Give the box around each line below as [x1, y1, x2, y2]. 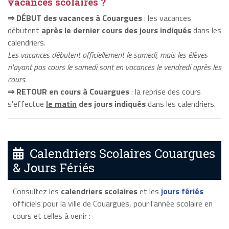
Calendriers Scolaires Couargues [24, 145, 215, 162]
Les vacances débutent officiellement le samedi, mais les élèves [8, 48, 208, 61]
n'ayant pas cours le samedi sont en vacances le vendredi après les [8, 60, 221, 73]
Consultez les [12, 185, 61, 198]
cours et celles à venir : [12, 210, 90, 222]
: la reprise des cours [129, 85, 201, 98]
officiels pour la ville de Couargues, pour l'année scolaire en [12, 197, 213, 210]
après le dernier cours [41, 24, 122, 36]
